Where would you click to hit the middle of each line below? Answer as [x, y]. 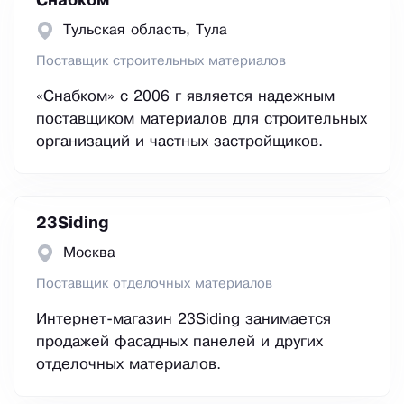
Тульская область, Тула [145, 31]
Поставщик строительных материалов [161, 62]
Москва [89, 253]
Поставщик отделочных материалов [154, 285]
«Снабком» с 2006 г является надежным [185, 97]
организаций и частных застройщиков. [179, 142]
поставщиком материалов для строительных [202, 120]
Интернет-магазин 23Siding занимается [184, 320]
